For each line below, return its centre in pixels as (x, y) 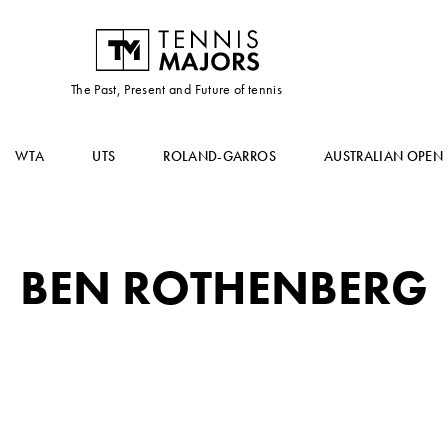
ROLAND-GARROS (219, 156)
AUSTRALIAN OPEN (383, 156)
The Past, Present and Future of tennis (176, 89)
